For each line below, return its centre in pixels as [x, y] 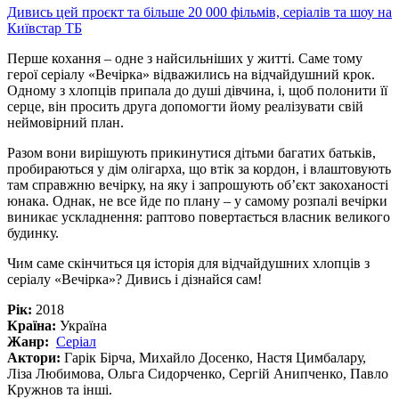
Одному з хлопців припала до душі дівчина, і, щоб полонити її [197, 90]
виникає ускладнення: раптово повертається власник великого [199, 216]
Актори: [34, 357]
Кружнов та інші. [61, 389]
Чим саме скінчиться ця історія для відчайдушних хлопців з [188, 263]
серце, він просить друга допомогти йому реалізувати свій [185, 106]
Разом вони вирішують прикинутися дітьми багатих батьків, [191, 152]
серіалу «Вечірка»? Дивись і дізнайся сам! [136, 279]
